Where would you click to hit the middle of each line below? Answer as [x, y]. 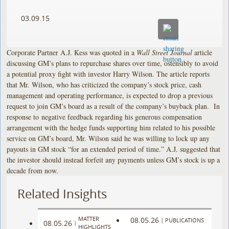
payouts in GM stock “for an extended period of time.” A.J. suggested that [114, 149]
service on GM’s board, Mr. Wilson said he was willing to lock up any [108, 138]
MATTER [89, 219]
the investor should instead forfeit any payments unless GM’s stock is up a [113, 159]
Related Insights [62, 193]
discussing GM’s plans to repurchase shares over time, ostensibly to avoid [113, 63]
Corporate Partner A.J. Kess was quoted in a [72, 52]
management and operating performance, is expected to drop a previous [110, 95]
